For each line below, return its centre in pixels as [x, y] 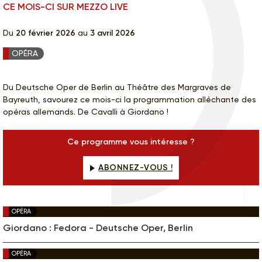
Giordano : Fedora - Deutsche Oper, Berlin [98, 228]
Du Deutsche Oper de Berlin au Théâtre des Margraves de [117, 87]
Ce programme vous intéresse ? [131, 142]
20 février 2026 [47, 33]
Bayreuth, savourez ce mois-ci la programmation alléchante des [130, 100]
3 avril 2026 [113, 33]
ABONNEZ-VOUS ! [136, 168]
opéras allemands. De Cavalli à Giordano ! [86, 112]
